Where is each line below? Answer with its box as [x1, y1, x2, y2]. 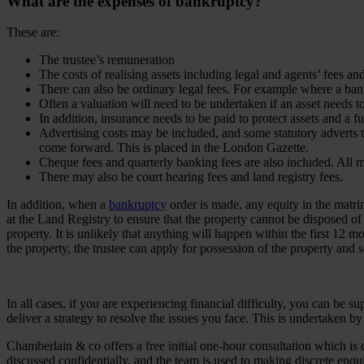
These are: [6, 25, 59, 40]
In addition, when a [6, 197, 109, 212]
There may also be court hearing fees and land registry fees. [39, 170, 346, 184]
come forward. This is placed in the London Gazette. [39, 141, 312, 155]
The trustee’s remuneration [39, 53, 175, 67]
